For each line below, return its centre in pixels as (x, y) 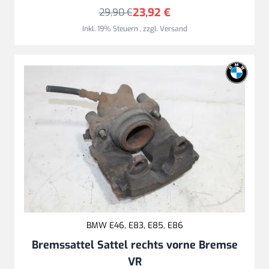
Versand (173, 29)
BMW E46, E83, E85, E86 (134, 226)
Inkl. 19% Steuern (111, 29)
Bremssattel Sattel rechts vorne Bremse (134, 245)
